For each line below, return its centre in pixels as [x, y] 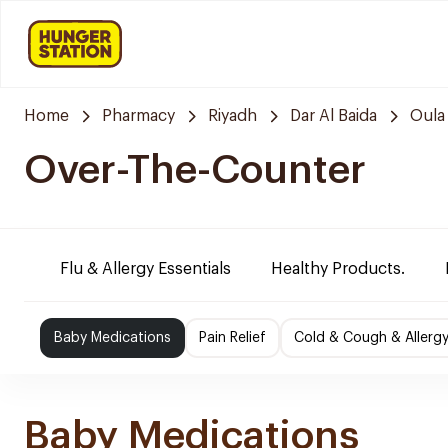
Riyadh [232, 116]
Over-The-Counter [195, 170]
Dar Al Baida [333, 116]
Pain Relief [232, 338]
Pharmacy [138, 116]
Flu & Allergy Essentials [145, 269]
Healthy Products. [338, 269]
